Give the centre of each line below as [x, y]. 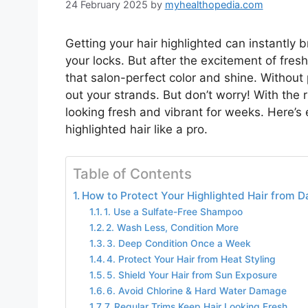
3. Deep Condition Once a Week [179, 243]
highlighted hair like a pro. [136, 130]
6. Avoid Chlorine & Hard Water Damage [197, 290]
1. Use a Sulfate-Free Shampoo [174, 211]
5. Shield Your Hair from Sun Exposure [192, 275]
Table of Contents [132, 173]
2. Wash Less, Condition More [173, 227]
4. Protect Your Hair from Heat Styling [191, 259]
